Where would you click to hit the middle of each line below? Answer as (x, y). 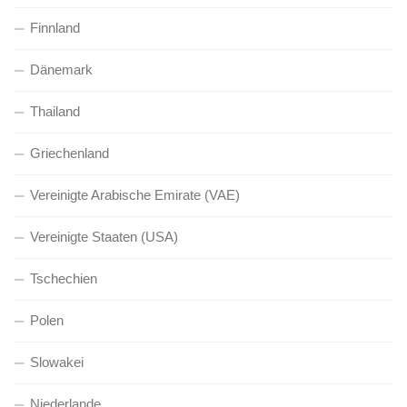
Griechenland (69, 153)
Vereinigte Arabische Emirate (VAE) (135, 195)
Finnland (55, 28)
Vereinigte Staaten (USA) (104, 237)
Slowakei (57, 362)
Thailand (55, 111)
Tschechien (64, 278)
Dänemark (61, 69)
